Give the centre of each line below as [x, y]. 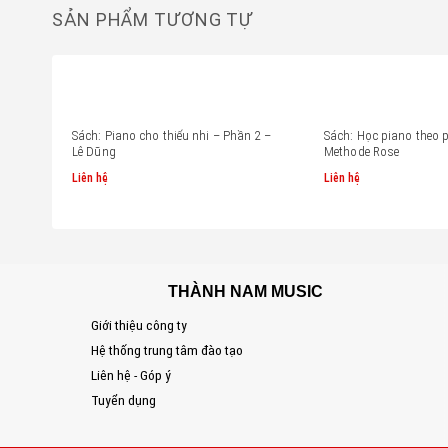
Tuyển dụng [96, 399]
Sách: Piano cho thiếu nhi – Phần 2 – [171, 136]
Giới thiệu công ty [112, 324]
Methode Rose [362, 152]
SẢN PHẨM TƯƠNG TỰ [153, 20]
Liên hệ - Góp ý [104, 374]
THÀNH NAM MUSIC [234, 291]
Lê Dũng [94, 152]
